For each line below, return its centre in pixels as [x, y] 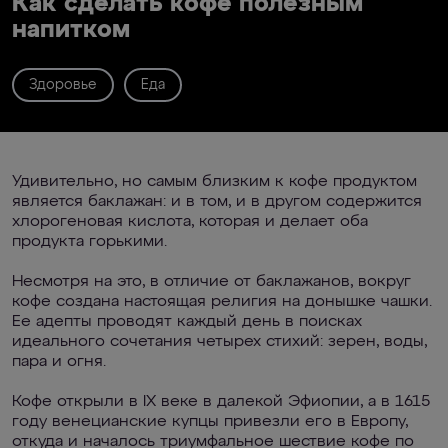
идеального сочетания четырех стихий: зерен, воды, [219, 342]
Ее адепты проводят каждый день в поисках [187, 322]
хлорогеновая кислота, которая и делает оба [190, 222]
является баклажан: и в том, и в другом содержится [217, 202]
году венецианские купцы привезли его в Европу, [210, 422]
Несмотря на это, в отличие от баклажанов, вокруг [211, 282]
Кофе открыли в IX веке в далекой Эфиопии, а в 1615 [221, 402]
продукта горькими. [89, 242]
